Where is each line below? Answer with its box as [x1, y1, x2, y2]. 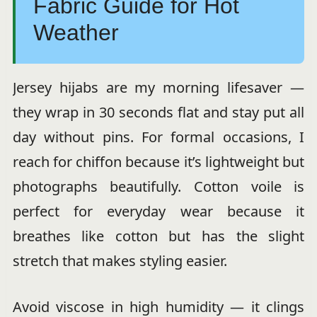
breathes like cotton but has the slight [12, 226, 305, 246]
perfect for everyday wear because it [12, 201, 305, 221]
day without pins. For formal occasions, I [12, 127, 305, 146]
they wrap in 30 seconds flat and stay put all [12, 102, 305, 122]
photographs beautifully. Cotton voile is [12, 176, 305, 196]
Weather [33, 19, 119, 45]
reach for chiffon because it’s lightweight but [12, 151, 305, 171]
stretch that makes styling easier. [12, 250, 227, 270]
